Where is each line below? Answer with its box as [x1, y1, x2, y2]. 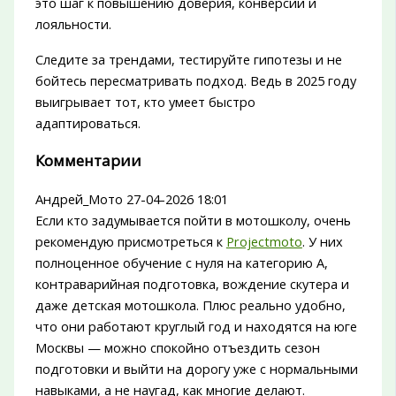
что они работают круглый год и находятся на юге [34, 316, 357, 335]
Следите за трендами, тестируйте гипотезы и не [34, 49, 342, 68]
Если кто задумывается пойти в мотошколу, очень [34, 210, 351, 229]
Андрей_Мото [34, 189, 123, 208]
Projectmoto [225, 232, 302, 250]
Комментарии [34, 149, 141, 171]
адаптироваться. [34, 113, 141, 132]
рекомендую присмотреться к [34, 232, 226, 250]
